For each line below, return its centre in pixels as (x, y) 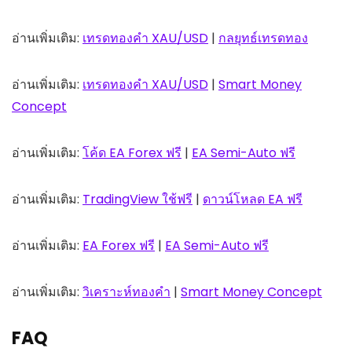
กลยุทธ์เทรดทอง (263, 38)
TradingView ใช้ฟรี (137, 200)
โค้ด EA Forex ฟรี (132, 153)
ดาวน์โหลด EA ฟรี (253, 200)
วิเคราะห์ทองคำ (126, 292)
